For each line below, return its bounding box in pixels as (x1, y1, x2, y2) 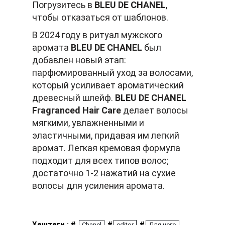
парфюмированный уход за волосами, (32, 67, 193, 78)
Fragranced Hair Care (32, 105, 121, 116)
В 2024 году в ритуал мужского (32, 30, 162, 41)
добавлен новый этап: (32, 55, 126, 66)
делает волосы (121, 105, 188, 116)
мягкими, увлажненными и (32, 118, 144, 129)
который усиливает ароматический (32, 80, 184, 91)
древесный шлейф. (32, 92, 115, 103)
